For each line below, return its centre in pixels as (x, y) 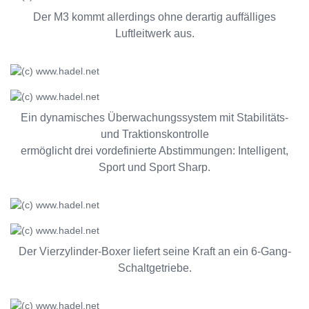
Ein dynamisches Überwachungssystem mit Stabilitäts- (154, 118)
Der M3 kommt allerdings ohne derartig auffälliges (154, 17)
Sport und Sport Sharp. (154, 167)
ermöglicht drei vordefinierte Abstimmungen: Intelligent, (154, 151)
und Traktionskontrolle (154, 134)
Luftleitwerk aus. (154, 33)
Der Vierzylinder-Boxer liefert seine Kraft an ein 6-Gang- (154, 251)
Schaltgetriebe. (154, 268)
